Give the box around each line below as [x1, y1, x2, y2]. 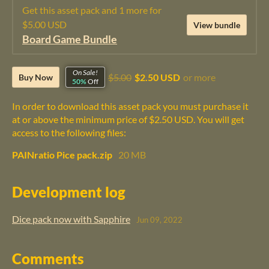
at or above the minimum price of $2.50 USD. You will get [12, 113, 244, 125]
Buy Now [19, 71, 53, 82]
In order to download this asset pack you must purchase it [12, 100, 249, 112]
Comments [12, 249, 84, 267]
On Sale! [73, 68, 98, 77]
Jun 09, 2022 [136, 215, 183, 225]
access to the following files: [12, 126, 126, 138]
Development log [12, 183, 125, 201]
